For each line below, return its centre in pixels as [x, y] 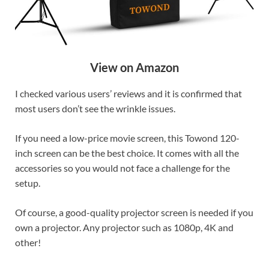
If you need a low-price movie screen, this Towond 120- [127, 138]
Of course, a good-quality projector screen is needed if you [134, 213]
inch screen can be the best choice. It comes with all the [127, 153]
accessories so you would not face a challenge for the [122, 168]
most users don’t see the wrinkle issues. [95, 109]
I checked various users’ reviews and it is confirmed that [128, 94]
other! [28, 243]
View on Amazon [134, 68]
